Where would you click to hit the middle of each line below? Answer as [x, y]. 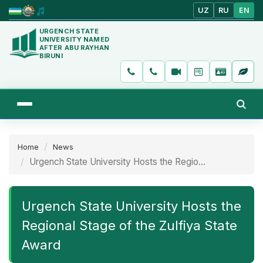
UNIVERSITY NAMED [74, 39]
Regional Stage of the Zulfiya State [129, 225]
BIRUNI [51, 55]
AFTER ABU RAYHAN [74, 47]
